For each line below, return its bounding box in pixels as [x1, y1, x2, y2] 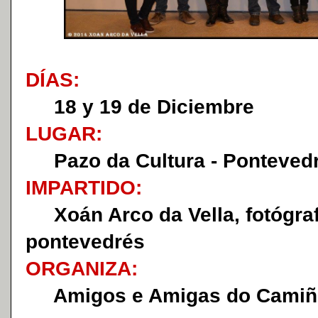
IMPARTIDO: [26, 177, 142, 199]
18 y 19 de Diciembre [37, 96, 254, 118]
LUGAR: [26, 123, 102, 145]
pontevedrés [26, 231, 145, 253]
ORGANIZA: [26, 258, 138, 280]
